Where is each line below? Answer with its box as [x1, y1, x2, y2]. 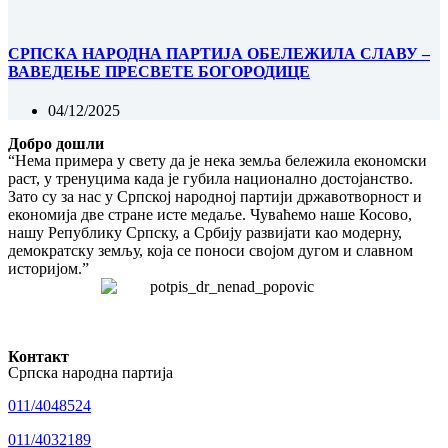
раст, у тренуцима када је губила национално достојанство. [8, 169, 413, 187]
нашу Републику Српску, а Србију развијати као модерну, [8, 223, 402, 241]
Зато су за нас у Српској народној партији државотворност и [8, 187, 422, 205]
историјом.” [8, 259, 89, 277]
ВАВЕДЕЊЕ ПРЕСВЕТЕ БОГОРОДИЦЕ [8, 62, 310, 80]
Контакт [8, 347, 69, 365]
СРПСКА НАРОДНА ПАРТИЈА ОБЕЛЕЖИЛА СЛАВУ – [8, 44, 430, 62]
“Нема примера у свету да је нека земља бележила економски [8, 151, 427, 169]
